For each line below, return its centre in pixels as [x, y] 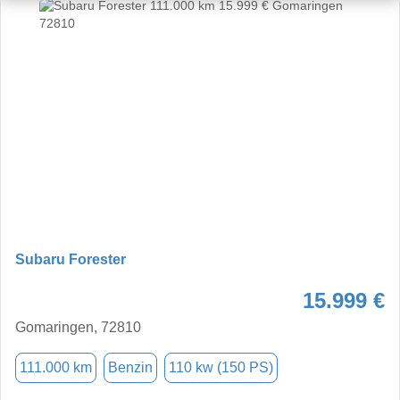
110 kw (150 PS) [221, 367]
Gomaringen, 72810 [78, 327]
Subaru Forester [71, 259]
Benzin [130, 367]
